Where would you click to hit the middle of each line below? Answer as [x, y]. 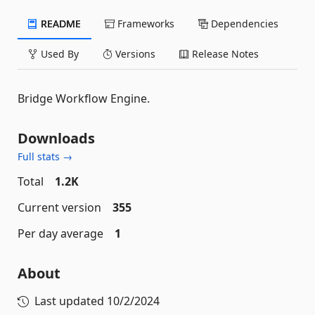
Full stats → [45, 156]
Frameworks [144, 24]
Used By [58, 54]
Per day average [60, 233]
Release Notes [224, 54]
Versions [134, 54]
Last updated [71, 301]
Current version [59, 207]
